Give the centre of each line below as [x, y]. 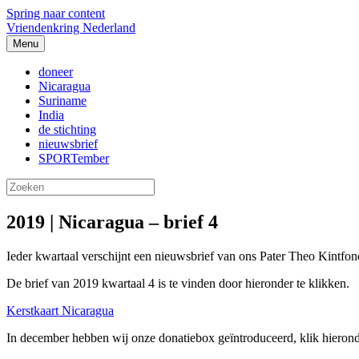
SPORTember [74, 158]
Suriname [63, 101]
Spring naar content [56, 13]
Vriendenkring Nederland [71, 28]
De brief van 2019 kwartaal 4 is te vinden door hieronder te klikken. [178, 283]
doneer [56, 72]
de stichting [67, 129]
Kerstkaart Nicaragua [60, 310]
